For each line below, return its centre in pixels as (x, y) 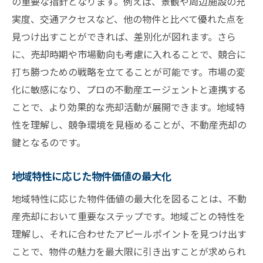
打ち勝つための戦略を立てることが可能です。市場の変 (129, 72)
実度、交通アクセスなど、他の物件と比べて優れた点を (128, 19)
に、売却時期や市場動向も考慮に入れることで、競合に (129, 54)
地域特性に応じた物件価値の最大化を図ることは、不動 (129, 199)
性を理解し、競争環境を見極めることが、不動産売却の (129, 125)
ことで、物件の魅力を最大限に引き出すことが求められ (129, 252)
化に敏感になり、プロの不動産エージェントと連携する (129, 90)
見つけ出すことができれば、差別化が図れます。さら (124, 37)
